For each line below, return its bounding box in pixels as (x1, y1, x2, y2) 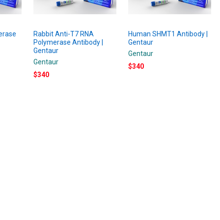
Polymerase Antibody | (33, 38, 104, 46)
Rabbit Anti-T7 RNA (33, 29, 94, 38)
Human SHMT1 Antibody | (128, 29, 208, 38)
